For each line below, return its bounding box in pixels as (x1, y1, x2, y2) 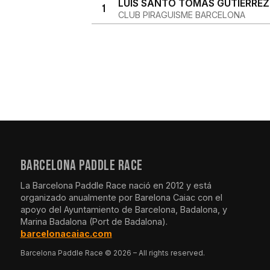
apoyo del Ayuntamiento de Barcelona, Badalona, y (20, 204, 227, 215)
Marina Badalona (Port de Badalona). (20, 216, 168, 227)
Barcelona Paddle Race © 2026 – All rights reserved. (20, 248, 205, 258)
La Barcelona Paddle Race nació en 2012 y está (20, 180, 212, 190)
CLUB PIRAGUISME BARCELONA (118, 10, 245, 20)
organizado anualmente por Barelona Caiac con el (20, 192, 222, 202)
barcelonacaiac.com (20, 228, 112, 239)
